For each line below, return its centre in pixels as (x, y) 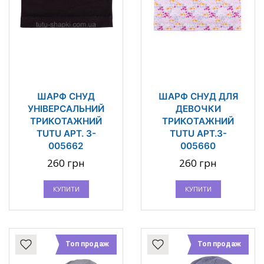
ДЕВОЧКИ (198, 109)
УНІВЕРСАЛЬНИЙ (66, 109)
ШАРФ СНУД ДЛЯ (198, 97)
